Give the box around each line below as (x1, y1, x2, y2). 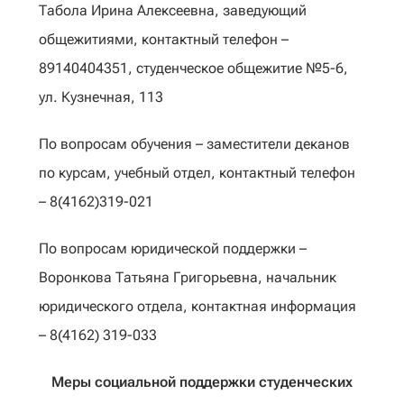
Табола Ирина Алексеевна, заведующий (39, 2, 307, 19)
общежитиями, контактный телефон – (39, 31, 289, 48)
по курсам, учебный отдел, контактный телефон (39, 164, 355, 181)
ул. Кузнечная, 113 (39, 88, 163, 106)
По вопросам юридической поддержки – (39, 240, 307, 257)
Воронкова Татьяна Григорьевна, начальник (39, 269, 336, 286)
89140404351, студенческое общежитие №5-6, (39, 60, 348, 77)
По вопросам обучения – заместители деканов (39, 135, 350, 152)
